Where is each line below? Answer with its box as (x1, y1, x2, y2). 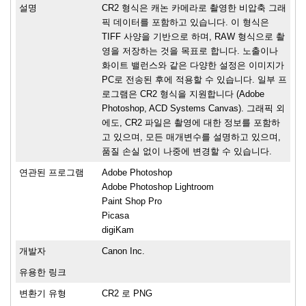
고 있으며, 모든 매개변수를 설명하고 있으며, (102, 132, 281, 143)
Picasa (102, 210, 129, 221)
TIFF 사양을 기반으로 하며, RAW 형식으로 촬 (102, 31, 285, 42)
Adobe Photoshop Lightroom (102, 182, 214, 193)
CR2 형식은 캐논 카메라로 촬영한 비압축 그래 (102, 3, 286, 14)
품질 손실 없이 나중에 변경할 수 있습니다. (102, 146, 272, 157)
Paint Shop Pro (102, 196, 162, 207)
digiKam (102, 225, 134, 236)
